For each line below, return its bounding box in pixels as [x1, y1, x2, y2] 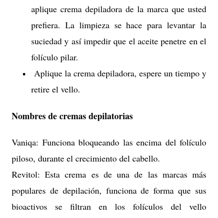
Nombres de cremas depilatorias [12, 109, 136, 122]
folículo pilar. [31, 51, 78, 63]
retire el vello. [31, 83, 80, 95]
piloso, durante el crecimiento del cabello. [12, 152, 160, 164]
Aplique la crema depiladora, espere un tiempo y [31, 67, 206, 79]
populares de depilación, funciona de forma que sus [12, 184, 206, 196]
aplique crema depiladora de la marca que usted [31, 3, 206, 15]
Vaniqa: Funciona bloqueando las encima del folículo [12, 136, 206, 148]
